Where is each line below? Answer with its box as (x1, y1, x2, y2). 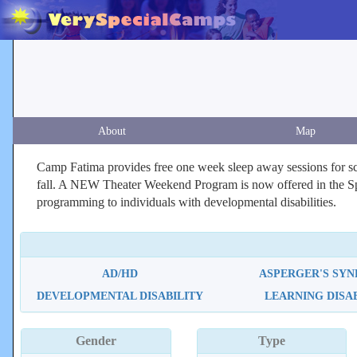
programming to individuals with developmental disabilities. (36, 195, 336, 209)
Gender (75, 334, 116, 347)
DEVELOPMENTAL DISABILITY (36, 289, 203, 302)
